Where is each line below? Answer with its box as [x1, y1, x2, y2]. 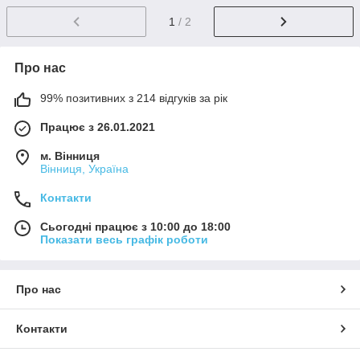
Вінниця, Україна [40, 162, 129, 175]
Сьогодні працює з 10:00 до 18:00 [40, 219, 231, 233]
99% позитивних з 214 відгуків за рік [40, 91, 227, 104]
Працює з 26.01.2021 [40, 120, 155, 133]
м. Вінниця [40, 149, 100, 162]
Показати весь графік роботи [40, 232, 208, 246]
